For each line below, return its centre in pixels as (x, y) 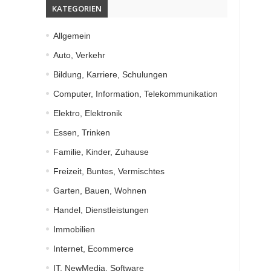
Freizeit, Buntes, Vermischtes (109, 171)
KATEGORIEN (77, 8)
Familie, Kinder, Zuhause (101, 152)
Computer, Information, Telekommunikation (135, 94)
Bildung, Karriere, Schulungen (110, 74)
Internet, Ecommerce (93, 249)
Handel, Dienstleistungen (101, 210)
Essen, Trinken (82, 132)
